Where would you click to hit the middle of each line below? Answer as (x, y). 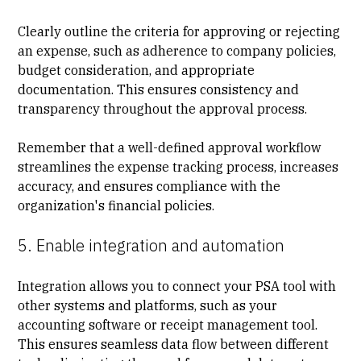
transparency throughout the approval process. (163, 108)
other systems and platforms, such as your (148, 305)
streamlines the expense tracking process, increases (178, 166)
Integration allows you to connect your (137, 286)
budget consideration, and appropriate (137, 70)
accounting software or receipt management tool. (168, 324)
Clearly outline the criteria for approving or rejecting (179, 31)
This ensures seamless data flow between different (174, 344)
